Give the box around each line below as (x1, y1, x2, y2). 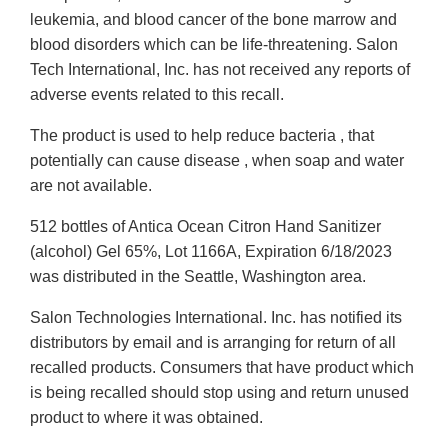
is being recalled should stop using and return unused (30, 384, 409, 402)
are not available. (30, 177, 152, 195)
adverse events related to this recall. (30, 86, 284, 104)
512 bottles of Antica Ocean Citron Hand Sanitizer (30, 218, 381, 236)
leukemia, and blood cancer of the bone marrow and (30, 11, 397, 29)
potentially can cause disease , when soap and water (30, 152, 404, 170)
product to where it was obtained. (30, 409, 263, 427)
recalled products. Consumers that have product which (30, 359, 414, 377)
